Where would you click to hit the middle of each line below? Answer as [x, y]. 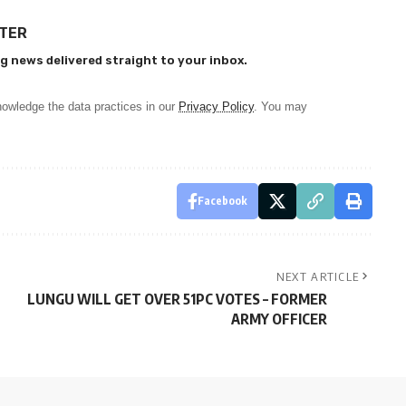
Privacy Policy [216, 106]
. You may [280, 106]
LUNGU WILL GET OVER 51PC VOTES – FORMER [177, 299]
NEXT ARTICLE [318, 276]
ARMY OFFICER [279, 319]
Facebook [222, 200]
